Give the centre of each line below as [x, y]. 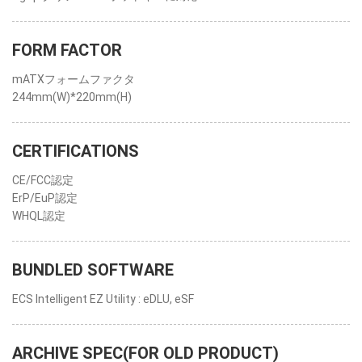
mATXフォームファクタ [74, 79]
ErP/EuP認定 [45, 198]
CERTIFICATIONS [76, 151]
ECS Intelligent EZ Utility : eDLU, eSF [103, 299]
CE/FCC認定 [43, 180]
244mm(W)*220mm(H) [72, 97]
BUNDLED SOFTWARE [93, 270]
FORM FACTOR [67, 50]
